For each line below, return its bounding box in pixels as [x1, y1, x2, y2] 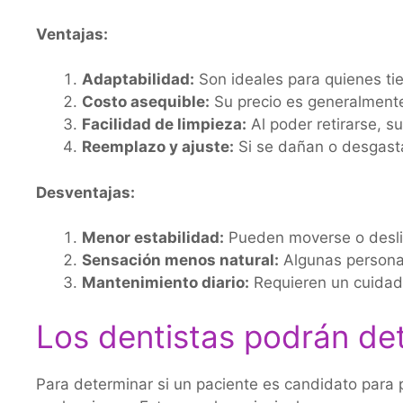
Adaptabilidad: [82, 70, 194, 88]
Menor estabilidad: [82, 228, 224, 246]
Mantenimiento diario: [82, 273, 249, 291]
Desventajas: [36, 183, 135, 201]
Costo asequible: [82, 93, 210, 111]
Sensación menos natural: [82, 251, 279, 269]
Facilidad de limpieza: [82, 115, 246, 133]
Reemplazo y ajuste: [82, 138, 234, 156]
